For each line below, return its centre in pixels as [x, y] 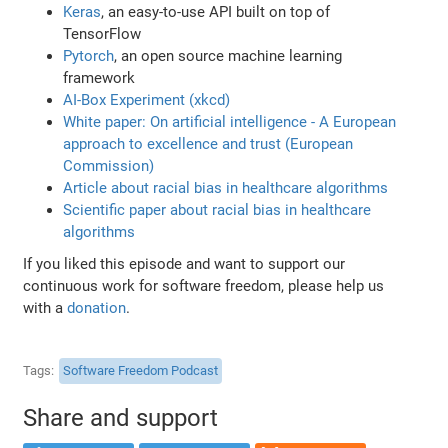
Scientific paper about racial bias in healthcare [217, 209]
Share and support [121, 417]
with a [45, 307]
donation [97, 307]
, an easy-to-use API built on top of [216, 11]
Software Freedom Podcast [141, 371]
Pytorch [89, 55]
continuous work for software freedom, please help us [204, 285]
